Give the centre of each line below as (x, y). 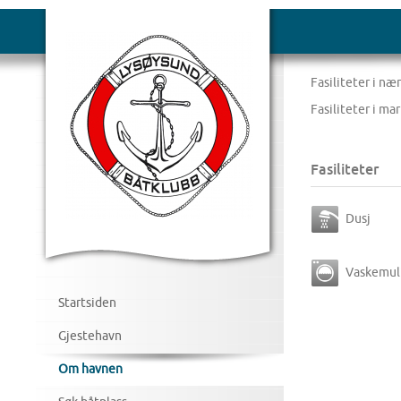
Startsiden (87, 303)
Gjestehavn (90, 336)
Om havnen (90, 369)
